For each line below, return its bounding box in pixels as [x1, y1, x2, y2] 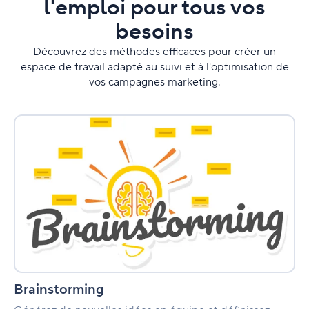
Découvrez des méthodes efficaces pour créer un [33, 44, 276, 59]
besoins [115, 17, 194, 46]
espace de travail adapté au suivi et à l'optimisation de [20, 59, 289, 74]
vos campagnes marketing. [89, 74, 220, 89]
